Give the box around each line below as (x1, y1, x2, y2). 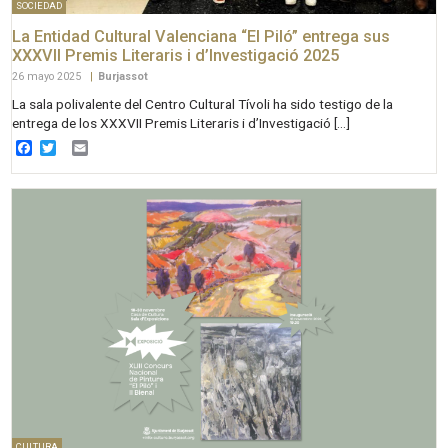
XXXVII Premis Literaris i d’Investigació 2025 (12, 46, 340, 66)
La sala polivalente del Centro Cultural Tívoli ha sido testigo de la (12, 95, 394, 112)
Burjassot (98, 69, 149, 83)
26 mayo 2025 (12, 69, 85, 83)
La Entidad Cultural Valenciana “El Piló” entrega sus (12, 27, 391, 47)
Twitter (56, 138, 106, 158)
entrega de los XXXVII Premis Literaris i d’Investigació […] (12, 114, 351, 131)
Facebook (32, 138, 102, 158)
